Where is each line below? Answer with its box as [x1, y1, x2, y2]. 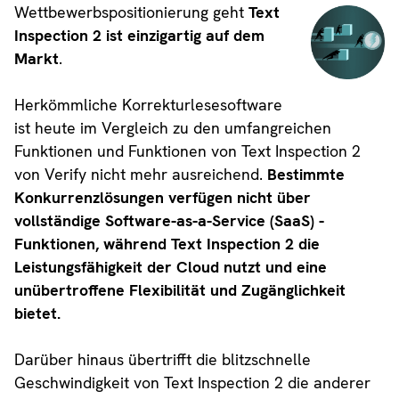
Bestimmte [266, 163, 345, 184]
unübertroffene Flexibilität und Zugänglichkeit [13, 279, 346, 300]
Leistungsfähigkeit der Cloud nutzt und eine [13, 256, 327, 277]
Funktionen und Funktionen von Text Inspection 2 [13, 140, 361, 161]
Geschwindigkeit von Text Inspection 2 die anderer [13, 371, 370, 393]
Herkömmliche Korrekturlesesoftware [13, 94, 282, 115]
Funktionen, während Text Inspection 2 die [13, 232, 320, 254]
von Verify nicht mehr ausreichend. [13, 163, 267, 184]
